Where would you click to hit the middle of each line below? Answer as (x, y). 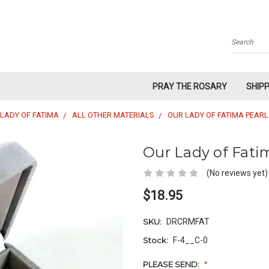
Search (245, 47)
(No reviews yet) (237, 173)
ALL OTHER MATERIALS (113, 115)
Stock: (156, 240)
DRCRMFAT (188, 222)
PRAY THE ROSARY (190, 86)
